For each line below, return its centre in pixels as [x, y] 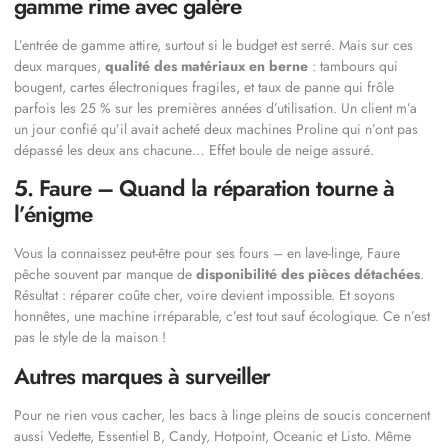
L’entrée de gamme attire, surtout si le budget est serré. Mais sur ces [213, 44]
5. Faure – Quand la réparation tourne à [204, 188]
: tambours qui [353, 65]
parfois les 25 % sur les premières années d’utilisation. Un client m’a [215, 107]
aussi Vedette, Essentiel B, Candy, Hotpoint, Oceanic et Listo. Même [212, 435]
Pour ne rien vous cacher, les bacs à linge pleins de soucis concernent [222, 414]
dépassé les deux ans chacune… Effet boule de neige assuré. [194, 149]
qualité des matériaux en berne [206, 65]
